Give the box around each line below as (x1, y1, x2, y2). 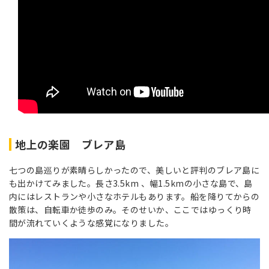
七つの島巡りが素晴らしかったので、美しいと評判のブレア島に (9, 163, 260, 176)
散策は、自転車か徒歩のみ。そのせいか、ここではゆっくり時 (9, 203, 252, 216)
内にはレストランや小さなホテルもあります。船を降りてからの (9, 190, 260, 202)
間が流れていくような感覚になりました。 (9, 216, 174, 229)
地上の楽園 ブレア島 (15, 136, 126, 152)
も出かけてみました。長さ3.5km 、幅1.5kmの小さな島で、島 (9, 177, 253, 189)
